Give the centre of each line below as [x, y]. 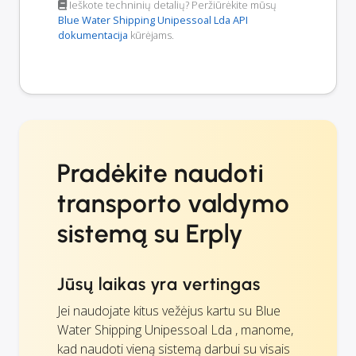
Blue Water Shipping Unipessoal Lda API [153, 20]
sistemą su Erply [151, 234]
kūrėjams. [151, 35]
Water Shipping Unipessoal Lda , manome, [175, 330]
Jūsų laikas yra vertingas [159, 284]
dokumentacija [93, 35]
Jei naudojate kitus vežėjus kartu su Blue [169, 311]
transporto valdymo [174, 204]
